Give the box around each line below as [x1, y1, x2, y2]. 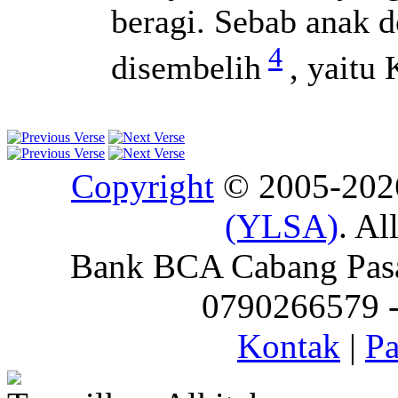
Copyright [71, 166, 214, 205]
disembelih [111, 48, 261, 86]
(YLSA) [225, 206, 338, 245]
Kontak [237, 326, 340, 365]
